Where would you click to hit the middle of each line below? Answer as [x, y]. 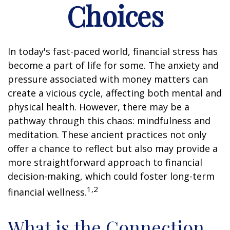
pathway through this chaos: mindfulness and [109, 120]
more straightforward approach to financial [105, 162]
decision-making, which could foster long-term [111, 176]
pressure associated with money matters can [108, 79]
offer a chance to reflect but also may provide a [113, 148]
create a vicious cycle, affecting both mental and [115, 93]
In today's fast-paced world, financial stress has [113, 51]
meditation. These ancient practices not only [107, 134]
